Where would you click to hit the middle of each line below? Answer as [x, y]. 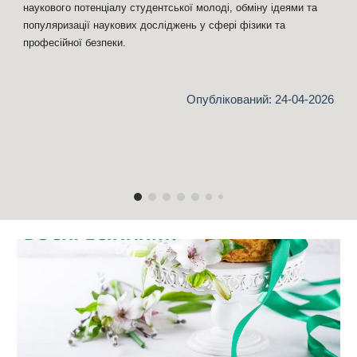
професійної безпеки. [75, 43]
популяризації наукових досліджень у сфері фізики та [155, 25]
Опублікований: [230, 100]
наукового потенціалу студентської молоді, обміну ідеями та [171, 8]
